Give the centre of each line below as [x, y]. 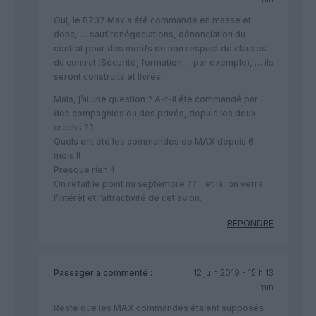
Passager [74, 272]
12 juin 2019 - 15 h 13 [233, 272]
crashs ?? [74, 127]
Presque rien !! [84, 169]
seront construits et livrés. [108, 76]
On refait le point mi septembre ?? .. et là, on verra [158, 183]
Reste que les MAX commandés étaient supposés [159, 308]
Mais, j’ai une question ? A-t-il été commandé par [156, 99]
